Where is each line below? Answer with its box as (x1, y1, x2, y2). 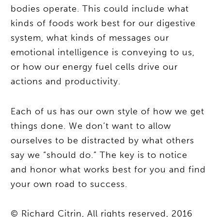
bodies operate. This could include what (11, 3, 189, 15)
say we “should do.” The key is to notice (11, 149, 188, 160)
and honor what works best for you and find (11, 164, 206, 175)
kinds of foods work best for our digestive (11, 18, 196, 29)
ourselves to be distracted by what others (11, 135, 195, 146)
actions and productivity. (11, 76, 121, 87)
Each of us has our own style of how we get (11, 106, 205, 117)
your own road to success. (11, 178, 128, 189)
